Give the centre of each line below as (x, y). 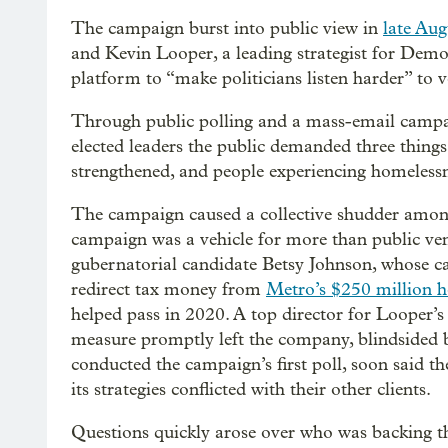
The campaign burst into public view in (227, 29)
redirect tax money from (168, 290)
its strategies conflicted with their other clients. (251, 390)
